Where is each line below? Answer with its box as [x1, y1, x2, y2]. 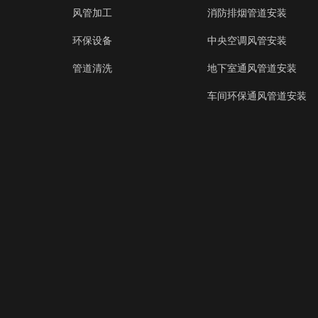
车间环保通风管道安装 [207, 90, 307, 102]
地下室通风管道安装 [207, 62, 297, 74]
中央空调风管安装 [207, 35, 287, 46]
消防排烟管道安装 [207, 7, 287, 18]
